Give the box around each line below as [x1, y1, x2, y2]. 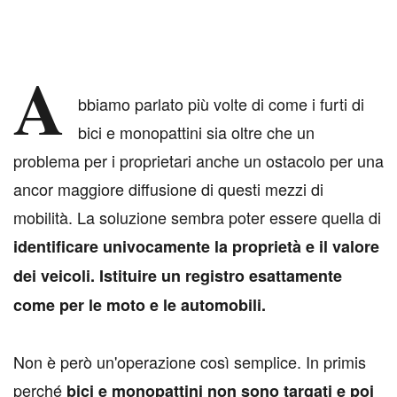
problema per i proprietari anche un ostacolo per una [13, 149, 384, 173]
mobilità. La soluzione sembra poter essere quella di [13, 206, 381, 230]
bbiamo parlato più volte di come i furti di [78, 92, 364, 116]
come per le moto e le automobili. [13, 293, 270, 317]
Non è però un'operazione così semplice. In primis [13, 350, 366, 374]
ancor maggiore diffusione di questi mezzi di [13, 177, 323, 201]
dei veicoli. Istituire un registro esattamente [13, 264, 342, 288]
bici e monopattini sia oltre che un [78, 121, 315, 144]
